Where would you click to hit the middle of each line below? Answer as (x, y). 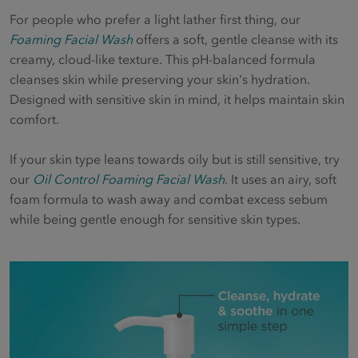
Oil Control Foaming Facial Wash (129, 179)
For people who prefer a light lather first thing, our (155, 20)
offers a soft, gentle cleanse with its (235, 40)
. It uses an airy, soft (280, 179)
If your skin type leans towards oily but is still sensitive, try (175, 159)
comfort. (34, 119)
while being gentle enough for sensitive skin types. (155, 219)
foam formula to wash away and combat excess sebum (169, 199)
